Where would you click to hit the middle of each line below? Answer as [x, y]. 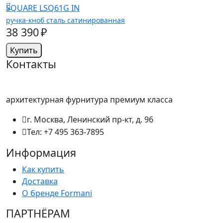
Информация [41, 153]
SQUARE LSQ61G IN [43, 8]
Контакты [31, 64]
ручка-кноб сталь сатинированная [65, 20]
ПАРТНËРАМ [38, 214]
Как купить [43, 169]
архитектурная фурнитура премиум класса [89, 100]
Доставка [40, 181]
